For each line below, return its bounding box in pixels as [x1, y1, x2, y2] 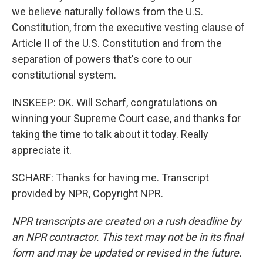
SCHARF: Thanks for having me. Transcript [12, 171, 209, 184]
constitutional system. [12, 69, 116, 81]
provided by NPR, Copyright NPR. [12, 187, 163, 200]
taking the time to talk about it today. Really [12, 128, 208, 140]
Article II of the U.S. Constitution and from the [12, 37, 222, 49]
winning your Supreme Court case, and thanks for [12, 112, 241, 124]
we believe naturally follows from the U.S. [12, 5, 203, 18]
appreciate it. [12, 144, 72, 156]
